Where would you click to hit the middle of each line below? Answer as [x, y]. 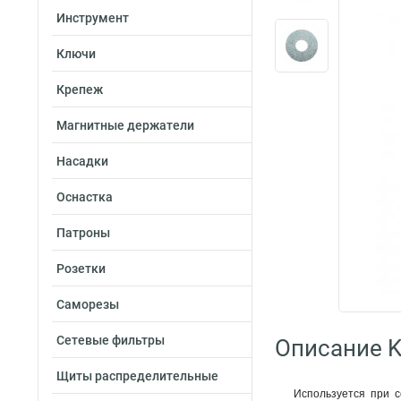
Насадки [82, 161]
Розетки [81, 269]
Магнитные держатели [125, 125]
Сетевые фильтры [111, 340]
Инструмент [93, 18]
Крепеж [80, 90]
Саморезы [88, 304]
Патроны [83, 233]
